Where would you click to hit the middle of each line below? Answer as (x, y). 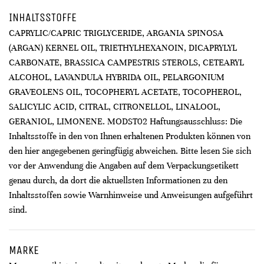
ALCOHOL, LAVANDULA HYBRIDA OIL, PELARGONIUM (117, 77)
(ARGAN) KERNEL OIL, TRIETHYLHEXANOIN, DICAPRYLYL (123, 48)
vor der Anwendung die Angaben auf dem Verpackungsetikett (124, 166)
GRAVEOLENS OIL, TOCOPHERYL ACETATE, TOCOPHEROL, (125, 92)
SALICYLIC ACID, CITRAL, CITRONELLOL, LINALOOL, (115, 107)
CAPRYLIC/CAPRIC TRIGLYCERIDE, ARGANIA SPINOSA (116, 33)
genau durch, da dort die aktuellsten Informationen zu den (118, 180)
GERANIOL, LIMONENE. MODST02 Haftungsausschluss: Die (126, 121)
